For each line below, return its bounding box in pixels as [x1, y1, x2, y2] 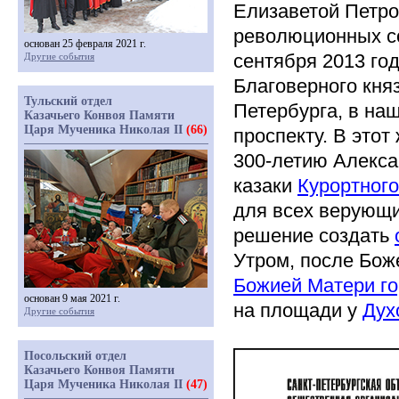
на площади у [233, 299, 362, 322]
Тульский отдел [24, 94, 112, 108]
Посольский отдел [24, 349, 126, 362]
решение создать [233, 224, 395, 247]
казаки [233, 175, 297, 197]
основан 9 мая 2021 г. [24, 292, 120, 305]
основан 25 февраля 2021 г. [24, 37, 146, 50]
